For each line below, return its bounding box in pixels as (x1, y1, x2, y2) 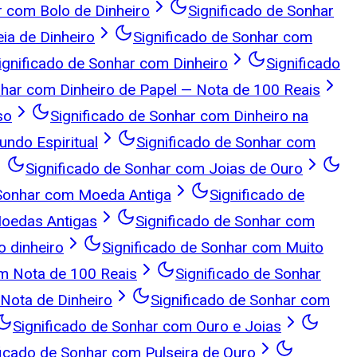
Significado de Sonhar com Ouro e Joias (13, 316, 281, 335)
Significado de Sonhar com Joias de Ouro (25, 159, 303, 178)
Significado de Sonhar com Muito (102, 237, 324, 257)
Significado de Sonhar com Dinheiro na (50, 106, 308, 125)
